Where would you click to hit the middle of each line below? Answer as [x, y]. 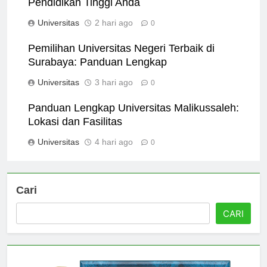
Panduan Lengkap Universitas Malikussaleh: [133, 118]
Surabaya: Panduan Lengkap [97, 72]
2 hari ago [114, 33]
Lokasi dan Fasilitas [75, 132]
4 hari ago [114, 152]
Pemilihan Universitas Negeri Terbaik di [121, 59]
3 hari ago [114, 93]
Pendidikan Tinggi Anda [84, 13]
